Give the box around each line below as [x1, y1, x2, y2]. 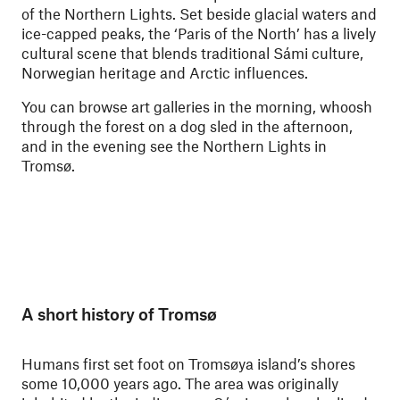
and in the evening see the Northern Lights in [21, 137, 327, 154]
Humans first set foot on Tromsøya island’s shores [21, 354, 355, 372]
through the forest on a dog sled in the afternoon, [21, 117, 353, 135]
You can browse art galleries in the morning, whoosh [21, 97, 372, 115]
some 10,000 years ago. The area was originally [21, 374, 338, 392]
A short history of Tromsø [21, 304, 217, 324]
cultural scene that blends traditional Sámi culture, [21, 44, 363, 62]
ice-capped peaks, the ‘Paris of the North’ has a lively [21, 24, 376, 42]
